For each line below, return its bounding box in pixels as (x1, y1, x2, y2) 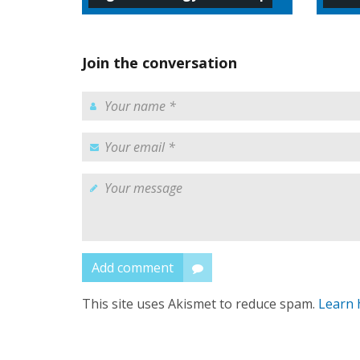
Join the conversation (82, 52, 237, 72)
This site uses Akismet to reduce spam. (82, 294, 318, 313)
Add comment (92, 258, 174, 276)
